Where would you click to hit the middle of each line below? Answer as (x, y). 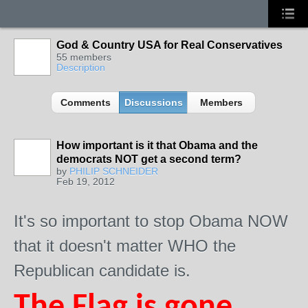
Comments (85, 102)
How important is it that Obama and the (157, 145)
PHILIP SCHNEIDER (114, 171)
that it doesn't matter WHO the (125, 246)
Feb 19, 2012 (86, 181)
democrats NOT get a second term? (149, 159)
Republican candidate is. (102, 271)
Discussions (153, 102)
